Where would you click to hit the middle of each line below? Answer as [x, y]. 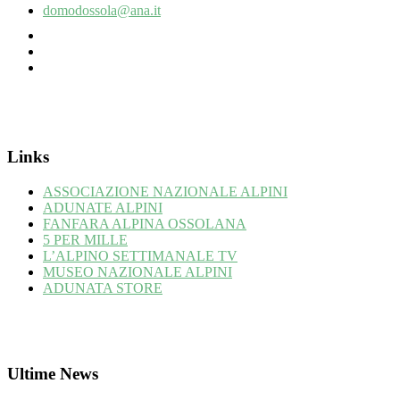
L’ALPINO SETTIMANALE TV [140, 255]
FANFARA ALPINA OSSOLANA [145, 223]
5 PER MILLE [85, 239]
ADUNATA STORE [103, 287]
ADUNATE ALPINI [103, 207]
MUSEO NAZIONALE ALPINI [137, 271]
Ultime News [53, 373]
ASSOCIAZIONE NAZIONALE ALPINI [165, 191]
